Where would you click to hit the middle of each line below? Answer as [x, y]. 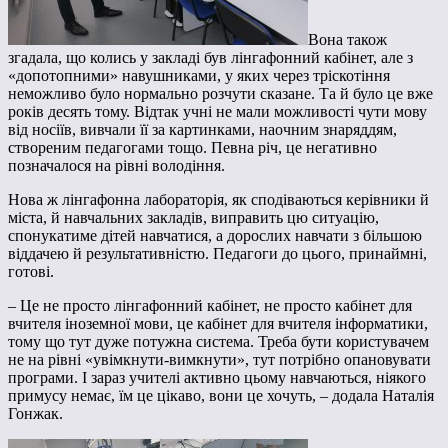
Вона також [347, 40]
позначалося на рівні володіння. [116, 166]
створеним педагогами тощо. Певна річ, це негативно [192, 148]
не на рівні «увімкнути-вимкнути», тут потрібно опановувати [219, 360]
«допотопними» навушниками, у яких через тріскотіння [199, 76]
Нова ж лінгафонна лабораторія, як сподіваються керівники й [218, 200]
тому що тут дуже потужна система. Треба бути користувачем [218, 342]
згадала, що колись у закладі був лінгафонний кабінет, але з [210, 58]
